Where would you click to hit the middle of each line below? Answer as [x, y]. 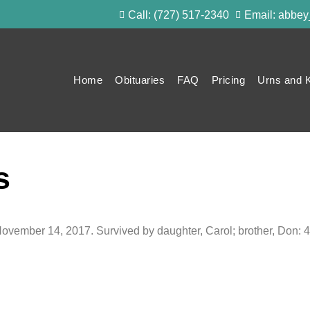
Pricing [228, 80]
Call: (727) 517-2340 [178, 15]
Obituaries [140, 80]
